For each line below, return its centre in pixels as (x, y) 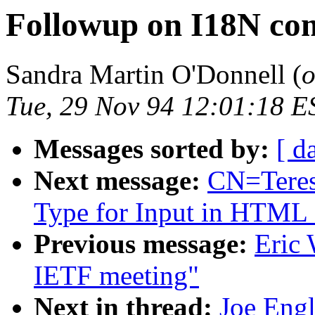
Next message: (117, 181)
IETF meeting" (116, 276)
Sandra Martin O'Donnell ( (154, 75)
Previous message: (141, 244)
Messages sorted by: (152, 149)
